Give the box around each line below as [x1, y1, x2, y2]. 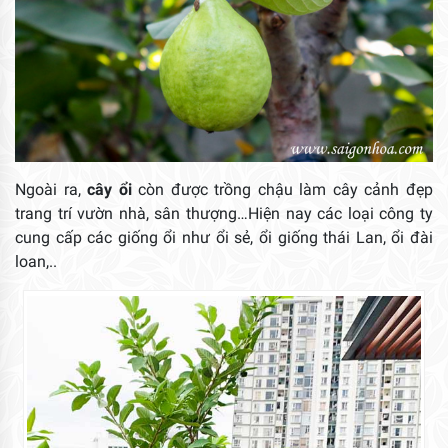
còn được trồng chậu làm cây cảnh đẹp [131, 179, 434, 199]
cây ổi [87, 179, 132, 199]
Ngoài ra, [15, 179, 88, 199]
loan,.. [15, 251, 57, 271]
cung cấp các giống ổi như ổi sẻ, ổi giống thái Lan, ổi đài [15, 227, 433, 247]
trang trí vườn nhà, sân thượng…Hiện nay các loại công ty [15, 203, 433, 223]
